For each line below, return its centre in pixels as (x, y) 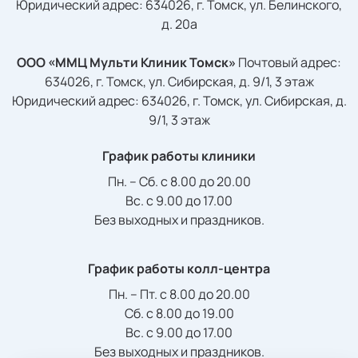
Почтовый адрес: (288, 63)
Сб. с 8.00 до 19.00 (179, 314)
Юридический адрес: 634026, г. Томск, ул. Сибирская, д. (179, 101)
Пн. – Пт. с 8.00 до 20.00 (179, 294)
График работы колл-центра (179, 269)
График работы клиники (179, 156)
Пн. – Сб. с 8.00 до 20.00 (179, 182)
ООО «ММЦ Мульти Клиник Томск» (126, 63)
